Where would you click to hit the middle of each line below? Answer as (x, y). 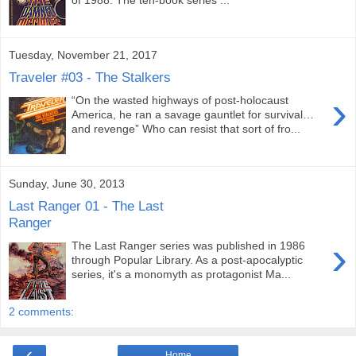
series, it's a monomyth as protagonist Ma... (182, 274)
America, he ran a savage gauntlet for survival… (193, 114)
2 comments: (41, 312)
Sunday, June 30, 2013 (67, 183)
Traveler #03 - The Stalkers (90, 77)
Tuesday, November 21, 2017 (83, 54)
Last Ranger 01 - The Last (86, 206)
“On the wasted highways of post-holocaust (180, 100)
